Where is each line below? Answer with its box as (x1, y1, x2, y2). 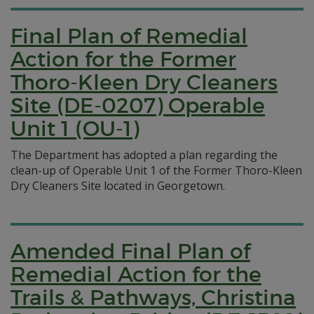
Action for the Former (11, 46, 236, 72)
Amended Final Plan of (11, 238, 250, 264)
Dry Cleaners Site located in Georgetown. (11, 178, 225, 193)
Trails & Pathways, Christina (11, 285, 296, 310)
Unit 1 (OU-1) (11, 116, 139, 142)
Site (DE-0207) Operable (11, 93, 265, 118)
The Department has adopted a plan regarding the (11, 147, 278, 163)
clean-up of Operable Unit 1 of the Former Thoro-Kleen (11, 163, 302, 178)
